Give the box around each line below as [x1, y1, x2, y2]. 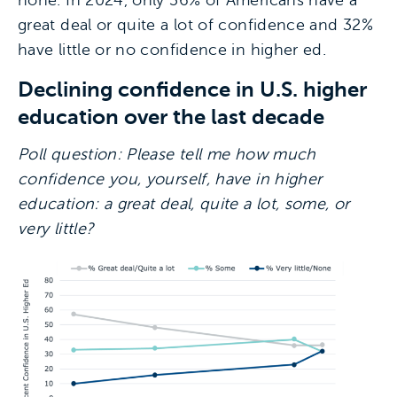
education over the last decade [18, 105, 324, 129]
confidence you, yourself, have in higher [18, 170, 323, 188]
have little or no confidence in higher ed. [18, 41, 327, 58]
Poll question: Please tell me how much [18, 145, 316, 163]
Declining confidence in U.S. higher [18, 77, 367, 102]
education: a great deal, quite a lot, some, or [18, 195, 350, 213]
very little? [18, 220, 95, 237]
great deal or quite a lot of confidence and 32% [18, 16, 373, 34]
